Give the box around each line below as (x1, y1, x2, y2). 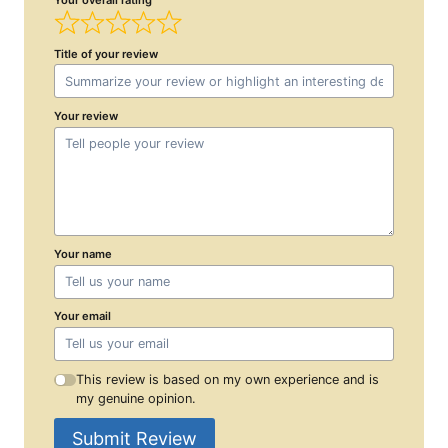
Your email (54, 309, 111, 324)
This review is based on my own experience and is (76, 372, 380, 388)
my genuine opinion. (76, 391, 197, 407)
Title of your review (54, 46, 158, 61)
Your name (54, 246, 112, 261)
